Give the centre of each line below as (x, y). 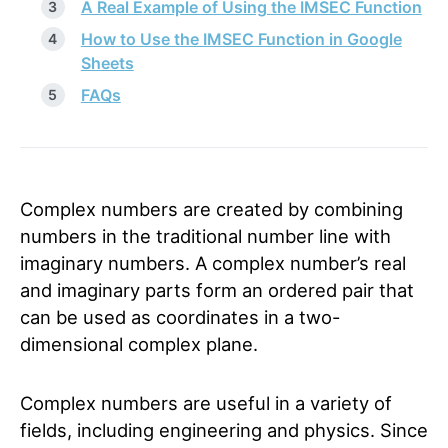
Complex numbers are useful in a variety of (206, 403)
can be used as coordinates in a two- (180, 317)
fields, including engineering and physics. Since (224, 430)
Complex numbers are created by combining (211, 209)
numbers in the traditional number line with (205, 236)
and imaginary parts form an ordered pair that (217, 290)
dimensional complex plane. (139, 344)
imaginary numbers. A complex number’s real (213, 263)
